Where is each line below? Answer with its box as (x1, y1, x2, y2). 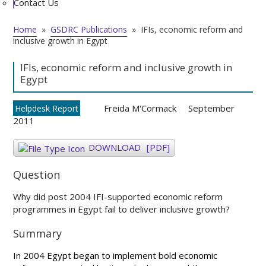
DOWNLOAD (88, 141, 141, 153)
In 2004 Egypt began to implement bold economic (13, 249, 218, 261)
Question (13, 167, 61, 182)
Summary (13, 226, 62, 240)
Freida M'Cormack (104, 102, 177, 114)
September (188, 102, 235, 114)
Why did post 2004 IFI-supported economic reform (13, 191, 223, 202)
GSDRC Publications (50, 24, 128, 35)
